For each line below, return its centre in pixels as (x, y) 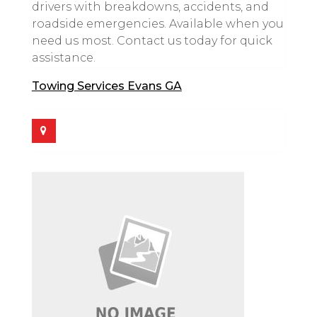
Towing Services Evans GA (106, 86)
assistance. (63, 58)
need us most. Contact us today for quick (152, 41)
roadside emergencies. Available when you (157, 24)
